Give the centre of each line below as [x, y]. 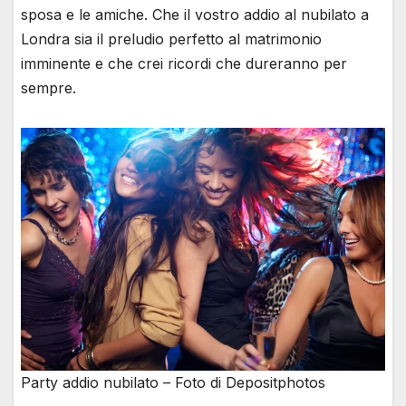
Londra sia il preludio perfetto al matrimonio [171, 39]
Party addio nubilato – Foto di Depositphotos [173, 382]
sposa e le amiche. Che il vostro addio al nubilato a [195, 14]
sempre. [48, 87]
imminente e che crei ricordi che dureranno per [184, 63]
